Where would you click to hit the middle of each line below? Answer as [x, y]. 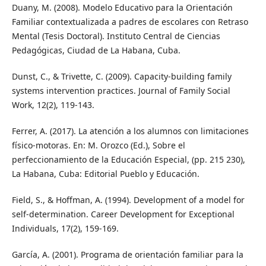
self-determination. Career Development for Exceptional [123, 214]
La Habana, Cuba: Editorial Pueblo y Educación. [105, 174]
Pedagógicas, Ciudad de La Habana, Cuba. [96, 50]
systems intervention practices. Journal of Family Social [121, 91]
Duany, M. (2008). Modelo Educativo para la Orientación [122, 8]
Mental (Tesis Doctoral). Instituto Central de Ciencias [116, 36]
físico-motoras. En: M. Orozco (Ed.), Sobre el [98, 145]
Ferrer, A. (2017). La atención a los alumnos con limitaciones [130, 131]
